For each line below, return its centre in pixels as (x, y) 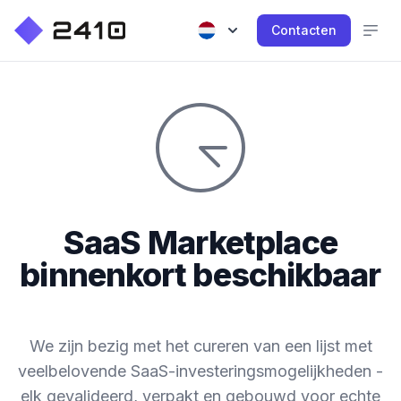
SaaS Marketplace (200, 243)
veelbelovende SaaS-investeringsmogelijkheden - (200, 371)
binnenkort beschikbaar (200, 275)
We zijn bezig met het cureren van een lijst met (200, 346)
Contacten (304, 30)
